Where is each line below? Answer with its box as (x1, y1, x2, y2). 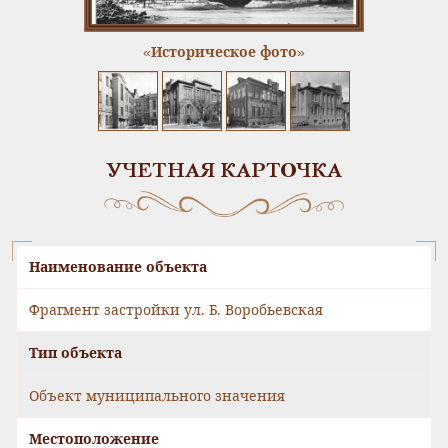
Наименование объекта (29, 257, 207, 277)
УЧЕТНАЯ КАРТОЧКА (106, 162, 342, 182)
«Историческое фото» (143, 41, 305, 61)
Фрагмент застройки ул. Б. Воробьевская (29, 300, 323, 320)
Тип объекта (29, 343, 122, 363)
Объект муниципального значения (29, 386, 285, 406)
